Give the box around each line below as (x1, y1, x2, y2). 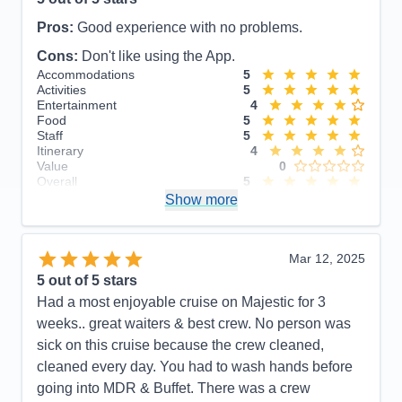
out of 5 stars (45, 273, 137, 289)
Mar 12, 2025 (289, 251, 365, 267)
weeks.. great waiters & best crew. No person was (37, 316, 351, 332)
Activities (37, 82, 86, 97)
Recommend (37, 190, 109, 205)
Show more (164, 191, 238, 207)
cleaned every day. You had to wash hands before (37, 359, 353, 375)
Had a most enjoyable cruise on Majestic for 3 (37, 294, 326, 310)
